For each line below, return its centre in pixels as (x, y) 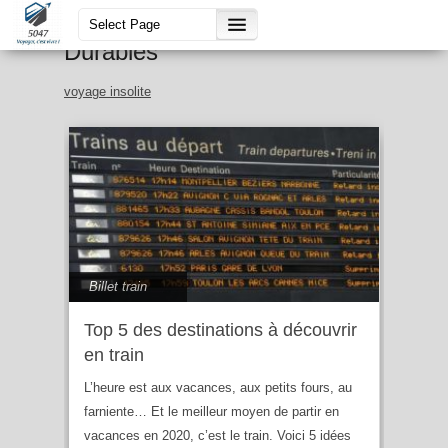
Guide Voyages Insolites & (203, 20)
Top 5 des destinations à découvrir (220, 329)
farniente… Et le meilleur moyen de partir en (211, 411)
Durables (111, 51)
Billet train (118, 286)
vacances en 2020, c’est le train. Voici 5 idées (217, 435)
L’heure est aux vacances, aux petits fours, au (218, 387)
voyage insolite (107, 91)
